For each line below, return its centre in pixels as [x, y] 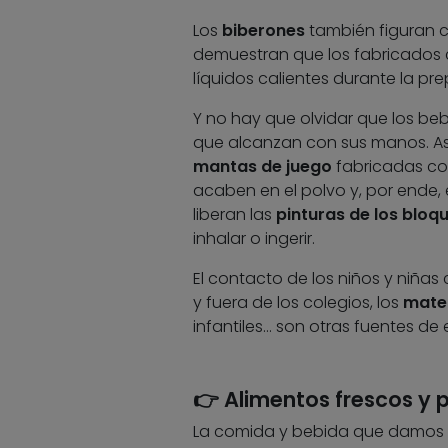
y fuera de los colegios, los [297, 303]
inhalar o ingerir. [253, 239]
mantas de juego [262, 167]
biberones [263, 31]
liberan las [234, 215]
